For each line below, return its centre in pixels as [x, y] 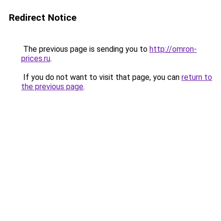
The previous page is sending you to [85, 49]
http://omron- [173, 49]
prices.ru [36, 58]
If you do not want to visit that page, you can [101, 77]
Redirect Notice [43, 18]
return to [197, 77]
